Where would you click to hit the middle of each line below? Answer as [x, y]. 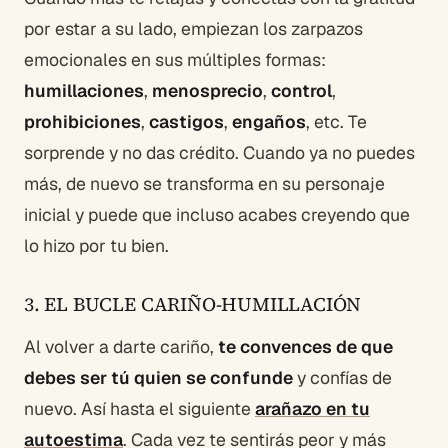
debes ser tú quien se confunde [158, 378]
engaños [269, 122]
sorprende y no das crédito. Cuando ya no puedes [219, 153]
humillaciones [84, 91]
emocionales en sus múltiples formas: [175, 60]
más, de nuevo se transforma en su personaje [204, 184]
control [301, 91]
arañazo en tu [312, 409]
